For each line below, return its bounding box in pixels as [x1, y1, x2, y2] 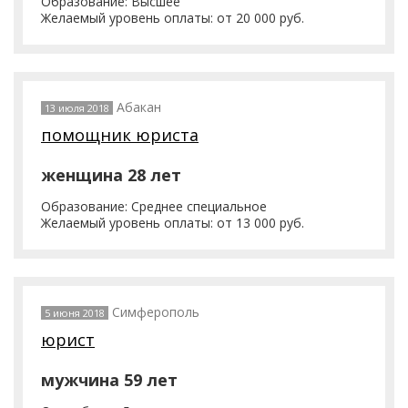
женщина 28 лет [41, 164, 181, 186]
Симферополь [112, 303, 199, 321]
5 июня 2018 [45, 306, 105, 320]
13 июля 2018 [45, 101, 109, 115]
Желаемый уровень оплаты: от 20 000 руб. [41, 9, 304, 26]
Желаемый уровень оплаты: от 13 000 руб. [41, 214, 304, 231]
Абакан [117, 98, 161, 116]
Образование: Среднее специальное [41, 198, 267, 215]
